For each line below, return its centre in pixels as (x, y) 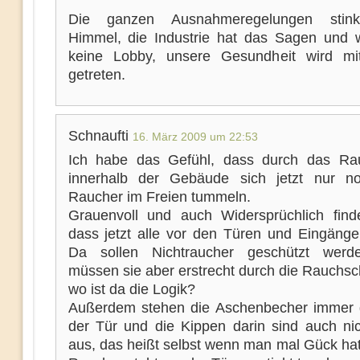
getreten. (96, 75)
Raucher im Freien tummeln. (159, 197)
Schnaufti (100, 136)
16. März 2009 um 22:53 (195, 137)
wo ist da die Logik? (131, 289)
